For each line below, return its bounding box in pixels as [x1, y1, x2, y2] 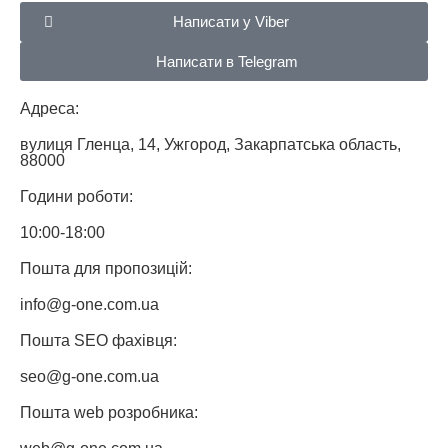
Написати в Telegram [155, 52, 298, 70]
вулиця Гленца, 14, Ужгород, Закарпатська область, [20, 135, 401, 153]
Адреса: [20, 99, 79, 117]
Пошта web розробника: [20, 403, 198, 421]
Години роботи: [20, 187, 133, 205]
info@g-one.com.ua [20, 295, 159, 313]
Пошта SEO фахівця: [20, 331, 177, 349]
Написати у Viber [173, 12, 289, 30]
